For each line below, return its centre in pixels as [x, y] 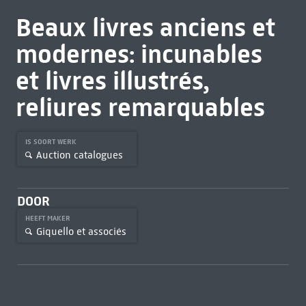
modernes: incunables [139, 54]
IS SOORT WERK [52, 142]
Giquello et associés [81, 231]
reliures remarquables [140, 107]
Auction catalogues [79, 155]
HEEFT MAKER [48, 218]
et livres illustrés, [112, 81]
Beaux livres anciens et [145, 27]
